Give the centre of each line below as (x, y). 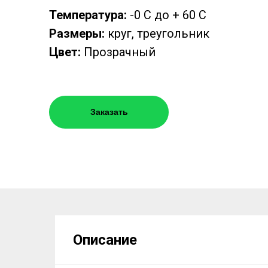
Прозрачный (120, 52)
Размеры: (77, 33)
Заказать (109, 112)
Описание (105, 240)
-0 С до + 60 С (167, 15)
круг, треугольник (157, 33)
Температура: (88, 15)
